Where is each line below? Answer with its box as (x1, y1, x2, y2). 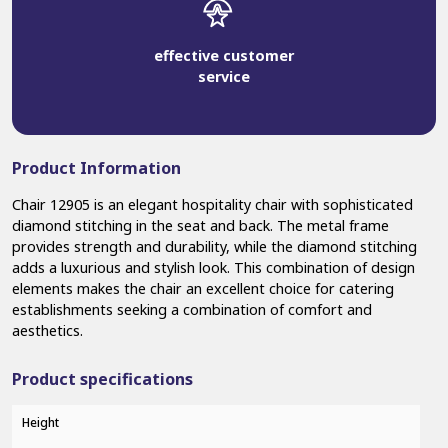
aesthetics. (12, 320, 83, 340)
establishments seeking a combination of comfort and (12, 299, 372, 319)
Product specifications (12, 367, 193, 390)
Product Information (12, 156, 181, 179)
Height (21, 414, 59, 432)
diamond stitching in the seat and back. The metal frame (12, 215, 389, 235)
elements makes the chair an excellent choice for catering (12, 278, 394, 298)
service (198, 66, 250, 86)
